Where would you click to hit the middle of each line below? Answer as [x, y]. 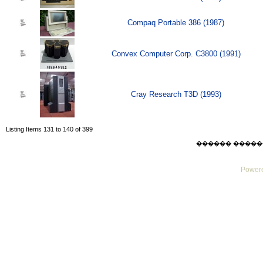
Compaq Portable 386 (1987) [176, 23]
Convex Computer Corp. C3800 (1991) [176, 54]
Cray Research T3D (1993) [176, 95]
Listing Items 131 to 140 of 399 [49, 129]
